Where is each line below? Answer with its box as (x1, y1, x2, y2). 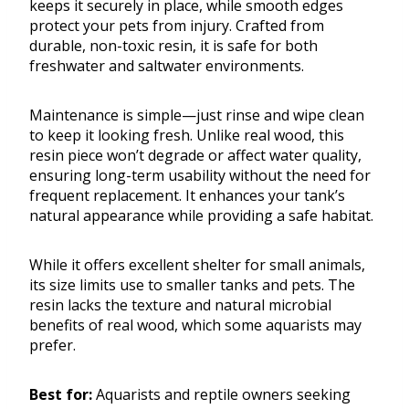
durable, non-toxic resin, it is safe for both (29, 36, 318, 57)
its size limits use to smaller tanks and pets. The (29, 275, 355, 296)
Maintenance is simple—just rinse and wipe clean (29, 105, 364, 126)
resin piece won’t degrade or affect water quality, (29, 145, 362, 166)
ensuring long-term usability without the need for (29, 165, 371, 186)
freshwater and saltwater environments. (29, 56, 304, 77)
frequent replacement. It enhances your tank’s (29, 185, 345, 206)
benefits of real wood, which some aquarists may (29, 315, 362, 336)
